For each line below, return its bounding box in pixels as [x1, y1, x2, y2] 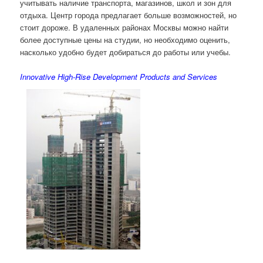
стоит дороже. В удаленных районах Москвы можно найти [20, 21, 229, 33]
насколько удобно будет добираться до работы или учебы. [20, 46, 231, 58]
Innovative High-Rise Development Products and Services [20, 70, 218, 82]
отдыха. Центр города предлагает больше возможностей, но [20, 9, 237, 21]
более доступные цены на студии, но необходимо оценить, [20, 33, 231, 45]
